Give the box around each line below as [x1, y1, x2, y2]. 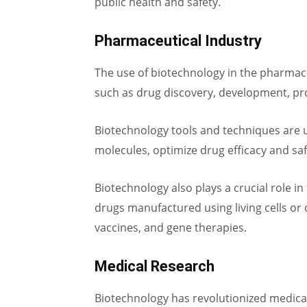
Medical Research [95, 258, 214, 275]
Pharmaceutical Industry [95, 32, 262, 49]
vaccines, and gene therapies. [95, 220, 247, 235]
